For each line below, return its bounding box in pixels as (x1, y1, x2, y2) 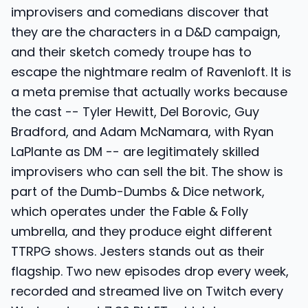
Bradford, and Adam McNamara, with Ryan (11, 123, 274, 140)
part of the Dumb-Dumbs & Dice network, (11, 183, 265, 200)
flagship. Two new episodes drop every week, (11, 263, 289, 280)
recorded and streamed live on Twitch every (11, 283, 283, 300)
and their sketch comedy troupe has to (11, 43, 252, 60)
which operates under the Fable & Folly (11, 203, 248, 220)
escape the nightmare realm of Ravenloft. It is (11, 63, 291, 80)
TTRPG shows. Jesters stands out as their (11, 243, 265, 260)
